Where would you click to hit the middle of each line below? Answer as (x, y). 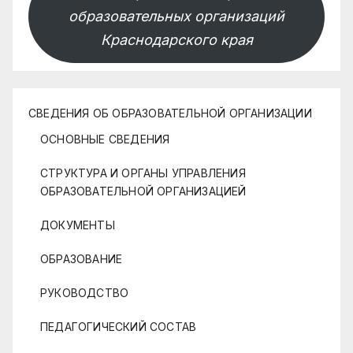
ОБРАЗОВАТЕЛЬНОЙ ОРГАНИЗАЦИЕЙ (143, 191)
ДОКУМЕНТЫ (78, 225)
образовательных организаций (176, 16)
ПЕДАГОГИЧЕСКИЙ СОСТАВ (119, 326)
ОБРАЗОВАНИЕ (82, 258)
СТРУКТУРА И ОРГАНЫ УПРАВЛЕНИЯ (143, 173)
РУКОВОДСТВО (85, 292)
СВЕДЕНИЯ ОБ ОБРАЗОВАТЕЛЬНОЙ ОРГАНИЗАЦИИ (170, 113)
